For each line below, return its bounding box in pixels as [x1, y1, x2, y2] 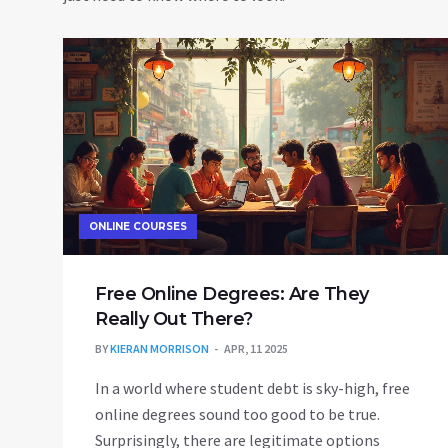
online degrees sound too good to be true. [95, 404, 380, 425]
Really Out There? [95, 308, 253, 331]
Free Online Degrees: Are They [95, 283, 369, 306]
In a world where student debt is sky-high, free [95, 378, 410, 399]
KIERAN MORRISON [110, 341, 209, 357]
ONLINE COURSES [89, 220, 187, 234]
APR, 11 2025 [224, 341, 288, 357]
